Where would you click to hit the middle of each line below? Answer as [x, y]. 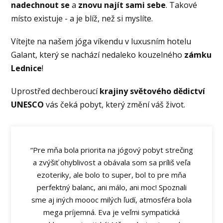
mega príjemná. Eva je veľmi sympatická [111, 212]
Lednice [27, 68]
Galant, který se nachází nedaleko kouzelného [98, 55]
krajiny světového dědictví [153, 91]
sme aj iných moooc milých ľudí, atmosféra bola [111, 199]
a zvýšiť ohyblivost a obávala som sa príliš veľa [111, 162]
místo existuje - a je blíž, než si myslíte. [82, 18]
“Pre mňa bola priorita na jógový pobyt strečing [111, 150]
